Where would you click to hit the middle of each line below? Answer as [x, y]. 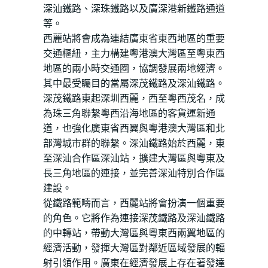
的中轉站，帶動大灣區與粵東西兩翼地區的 [134, 233]
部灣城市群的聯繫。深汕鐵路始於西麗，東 [134, 143]
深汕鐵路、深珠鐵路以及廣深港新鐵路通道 [134, 9]
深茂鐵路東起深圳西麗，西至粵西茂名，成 [134, 98]
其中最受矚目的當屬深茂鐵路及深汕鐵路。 [134, 83]
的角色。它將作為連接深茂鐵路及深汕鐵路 [134, 218]
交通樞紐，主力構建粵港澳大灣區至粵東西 [134, 54]
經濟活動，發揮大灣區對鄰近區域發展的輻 [134, 248]
